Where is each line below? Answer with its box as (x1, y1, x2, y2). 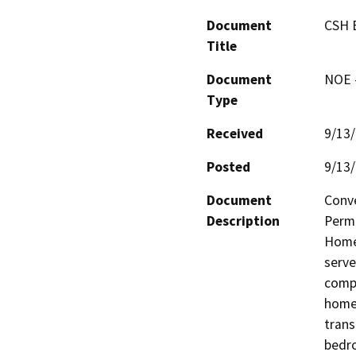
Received (207, 124, 263, 142)
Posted (207, 157, 250, 176)
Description (207, 211, 280, 230)
